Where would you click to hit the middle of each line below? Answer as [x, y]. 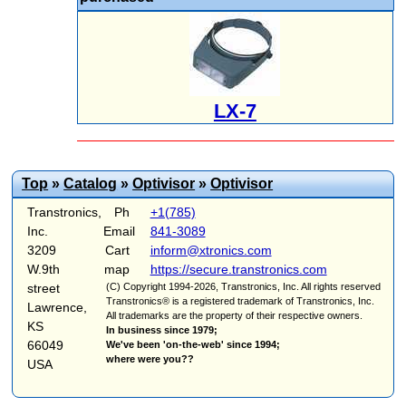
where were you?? [150, 358]
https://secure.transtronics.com [238, 269]
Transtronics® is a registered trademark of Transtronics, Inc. [241, 300]
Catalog [91, 184]
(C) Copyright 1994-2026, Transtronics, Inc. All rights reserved [244, 286]
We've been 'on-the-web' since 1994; [193, 344]
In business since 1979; [162, 329]
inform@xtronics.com [211, 250]
